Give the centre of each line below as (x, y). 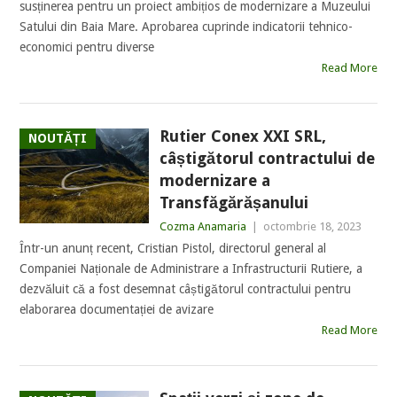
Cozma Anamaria (202, 226)
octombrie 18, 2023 (312, 226)
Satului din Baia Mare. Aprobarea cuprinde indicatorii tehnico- (187, 27)
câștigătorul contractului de (267, 158)
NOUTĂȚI (58, 138)
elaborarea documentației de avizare (117, 309)
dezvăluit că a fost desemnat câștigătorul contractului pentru (186, 289)
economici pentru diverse (87, 47)
